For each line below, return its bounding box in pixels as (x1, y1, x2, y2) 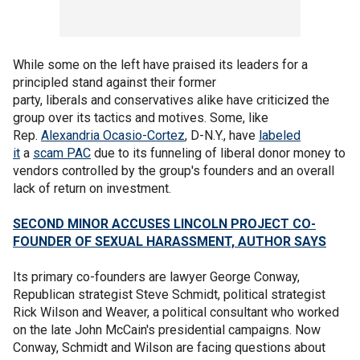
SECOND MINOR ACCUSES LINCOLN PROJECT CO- (13, 216, 316, 231)
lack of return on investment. (13, 181, 171, 196)
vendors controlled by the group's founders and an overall (13, 163, 334, 178)
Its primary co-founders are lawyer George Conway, (13, 269, 300, 284)
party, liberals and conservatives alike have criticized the (13, 92, 329, 108)
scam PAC (33, 145, 91, 161)
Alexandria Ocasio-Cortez (41, 128, 185, 143)
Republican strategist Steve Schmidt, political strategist (13, 287, 325, 302)
